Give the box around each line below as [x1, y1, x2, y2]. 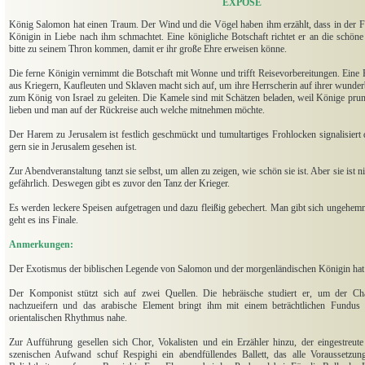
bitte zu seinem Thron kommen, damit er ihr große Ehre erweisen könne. [9, 43, 287, 55]
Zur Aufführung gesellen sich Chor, [9, 336, 155, 349]
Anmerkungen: [9, 239, 73, 251]
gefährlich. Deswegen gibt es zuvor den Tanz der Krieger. [9, 178, 230, 190]
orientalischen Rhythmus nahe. [9, 312, 127, 324]
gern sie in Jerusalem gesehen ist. [9, 141, 137, 153]
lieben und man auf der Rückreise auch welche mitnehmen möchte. [9, 104, 265, 117]
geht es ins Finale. [9, 214, 78, 226]
